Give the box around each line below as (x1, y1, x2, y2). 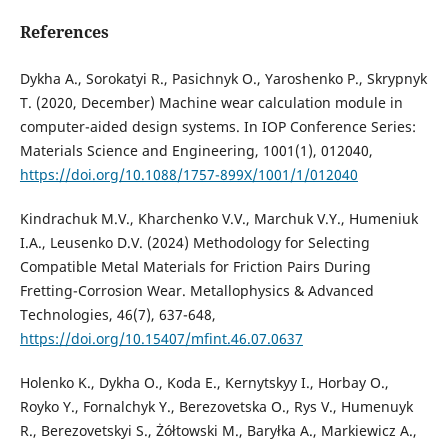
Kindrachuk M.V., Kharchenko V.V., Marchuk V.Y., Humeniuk (19, 209, 418, 229)
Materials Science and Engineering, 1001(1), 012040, (19, 141, 373, 160)
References (19, 20, 109, 43)
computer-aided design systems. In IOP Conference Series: (19, 117, 416, 136)
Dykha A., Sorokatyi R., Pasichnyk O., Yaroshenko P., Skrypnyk (19, 69, 427, 88)
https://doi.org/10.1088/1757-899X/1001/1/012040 (19, 165, 358, 184)
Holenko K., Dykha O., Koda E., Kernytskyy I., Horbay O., (19, 373, 389, 393)
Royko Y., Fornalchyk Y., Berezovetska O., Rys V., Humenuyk (19, 397, 413, 417)
